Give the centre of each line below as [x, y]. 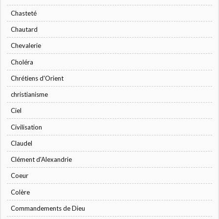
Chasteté [24, 13]
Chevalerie [26, 46]
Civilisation [27, 127]
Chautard [24, 30]
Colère [21, 192]
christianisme [30, 95]
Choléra [22, 62]
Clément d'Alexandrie [42, 160]
